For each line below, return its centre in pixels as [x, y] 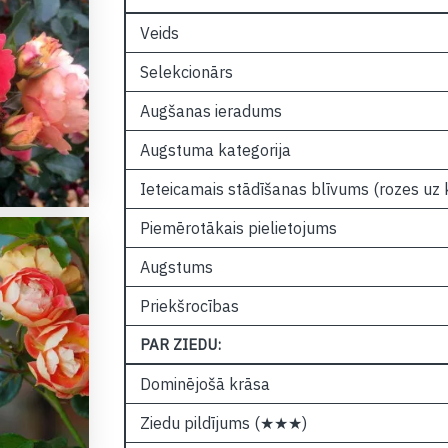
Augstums [176, 267]
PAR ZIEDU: [180, 344]
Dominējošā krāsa [204, 384]
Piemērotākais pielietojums [238, 228]
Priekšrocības [189, 306]
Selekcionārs [186, 72]
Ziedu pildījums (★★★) [223, 423]
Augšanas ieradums [210, 111]
